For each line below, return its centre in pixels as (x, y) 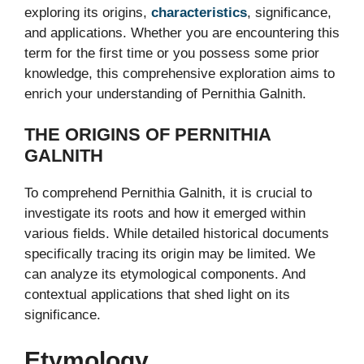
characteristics (199, 12)
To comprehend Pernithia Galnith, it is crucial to (168, 193)
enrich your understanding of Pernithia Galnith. (165, 93)
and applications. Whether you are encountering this (182, 32)
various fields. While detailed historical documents (177, 234)
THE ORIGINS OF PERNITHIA (147, 135)
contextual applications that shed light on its (157, 295)
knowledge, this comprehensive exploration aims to (180, 73)
